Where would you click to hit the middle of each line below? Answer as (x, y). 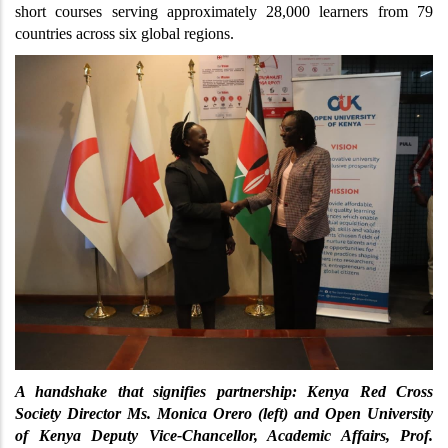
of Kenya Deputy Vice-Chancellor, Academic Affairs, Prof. (224, 435)
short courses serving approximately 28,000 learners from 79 (224, 11)
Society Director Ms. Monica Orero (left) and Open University (224, 413)
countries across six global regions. (124, 33)
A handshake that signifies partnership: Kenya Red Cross (224, 391)
